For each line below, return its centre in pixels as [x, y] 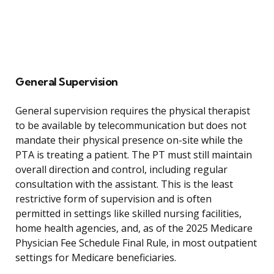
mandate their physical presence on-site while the [129, 140]
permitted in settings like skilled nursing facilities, [128, 214]
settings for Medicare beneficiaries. [96, 258]
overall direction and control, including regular [121, 170]
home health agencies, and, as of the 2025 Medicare [134, 228]
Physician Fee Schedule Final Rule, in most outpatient [136, 243]
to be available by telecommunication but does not [131, 126]
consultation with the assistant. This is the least [124, 184]
